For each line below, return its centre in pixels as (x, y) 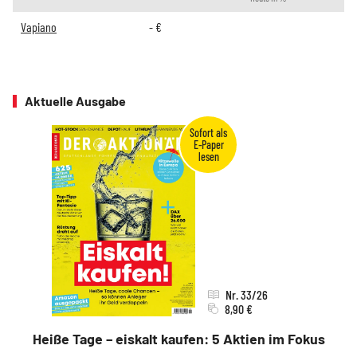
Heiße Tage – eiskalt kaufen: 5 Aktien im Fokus (178, 339)
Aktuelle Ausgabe (75, 101)
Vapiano (39, 27)
